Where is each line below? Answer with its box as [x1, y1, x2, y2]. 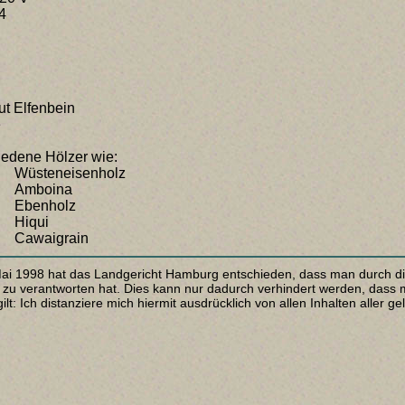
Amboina [14, 182, 72, 197]
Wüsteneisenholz [14, 165, 126, 181]
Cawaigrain [14, 231, 89, 246]
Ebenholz [14, 198, 76, 213]
